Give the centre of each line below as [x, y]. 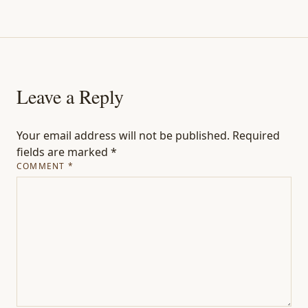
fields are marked [64, 152]
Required [256, 135]
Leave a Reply [70, 96]
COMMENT [42, 166]
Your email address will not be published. [123, 135]
